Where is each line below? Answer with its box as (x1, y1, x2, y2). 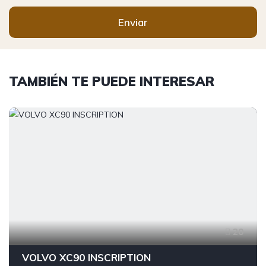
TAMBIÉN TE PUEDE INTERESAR (9, 73, 214, 90)
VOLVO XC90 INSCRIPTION (22, 251, 151, 264)
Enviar (118, 16, 148, 28)
